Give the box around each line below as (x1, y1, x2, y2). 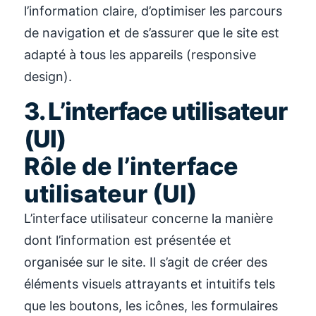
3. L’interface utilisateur (24, 97, 287, 126)
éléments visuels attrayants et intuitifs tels (24, 276, 275, 292)
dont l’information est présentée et (24, 233, 231, 248)
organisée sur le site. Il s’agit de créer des (24, 255, 267, 270)
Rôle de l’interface (24, 152, 238, 181)
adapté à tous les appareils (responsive (24, 47, 256, 63)
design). (24, 69, 72, 85)
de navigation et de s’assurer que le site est (24, 25, 279, 41)
